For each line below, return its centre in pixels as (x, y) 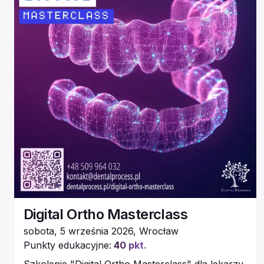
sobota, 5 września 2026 (78, 231)
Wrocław (159, 231)
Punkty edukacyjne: (67, 245)
